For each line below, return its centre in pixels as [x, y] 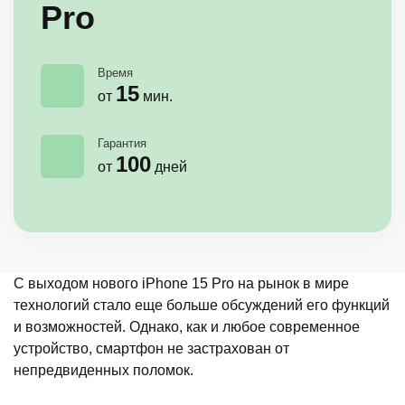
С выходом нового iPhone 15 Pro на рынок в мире [181, 283]
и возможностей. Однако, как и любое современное [187, 326]
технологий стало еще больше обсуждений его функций [202, 305]
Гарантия [122, 143]
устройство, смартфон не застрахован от [151, 348]
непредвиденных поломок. [104, 370]
